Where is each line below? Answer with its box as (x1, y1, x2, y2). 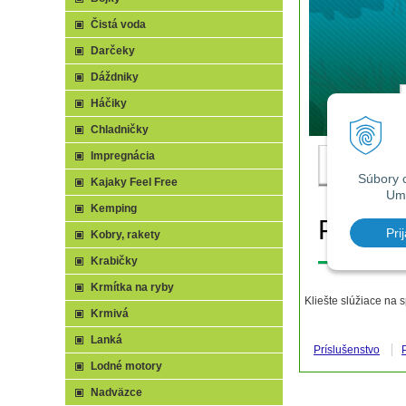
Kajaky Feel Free (91, 176, 178, 188)
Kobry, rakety (91, 228, 160, 241)
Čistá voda (91, 18, 146, 31)
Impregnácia (91, 150, 155, 162)
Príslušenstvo (314, 343, 380, 356)
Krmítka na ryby (91, 281, 174, 294)
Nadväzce (91, 386, 142, 399)
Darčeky (91, 44, 135, 57)
